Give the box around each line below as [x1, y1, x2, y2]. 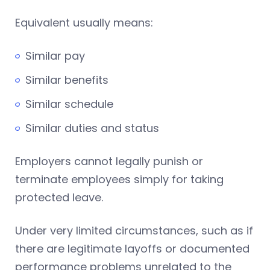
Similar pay [25, 48, 85, 64]
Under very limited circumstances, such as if [15, 223, 253, 239]
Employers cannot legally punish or [15, 154, 203, 169]
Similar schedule [25, 96, 113, 112]
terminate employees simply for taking [15, 172, 224, 187]
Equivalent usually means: [15, 15, 153, 31]
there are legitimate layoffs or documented [15, 241, 250, 257]
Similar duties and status [25, 121, 159, 136]
